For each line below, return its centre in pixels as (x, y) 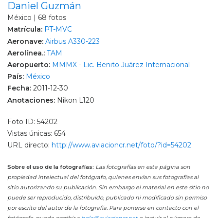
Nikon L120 (76, 100)
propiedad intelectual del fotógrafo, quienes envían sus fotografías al (103, 177)
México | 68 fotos (37, 18)
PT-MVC (58, 29)
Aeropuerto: (30, 65)
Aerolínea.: (27, 53)
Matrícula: (26, 29)
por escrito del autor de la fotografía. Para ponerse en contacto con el (103, 208)
